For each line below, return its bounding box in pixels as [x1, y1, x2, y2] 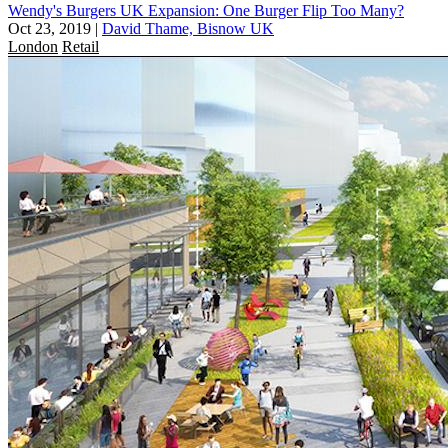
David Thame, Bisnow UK [102, 19, 274, 37]
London [8, 37, 58, 55]
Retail [62, 37, 99, 55]
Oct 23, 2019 [8, 19, 91, 37]
